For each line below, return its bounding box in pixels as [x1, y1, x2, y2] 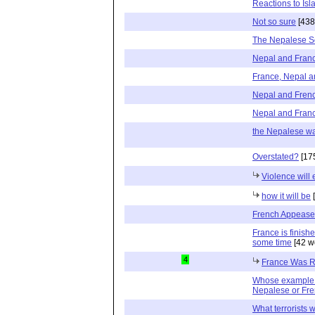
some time [252, 237, 292, 247]
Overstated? [252, 151, 299, 162]
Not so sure [252, 16, 296, 27]
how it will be [262, 191, 311, 201]
